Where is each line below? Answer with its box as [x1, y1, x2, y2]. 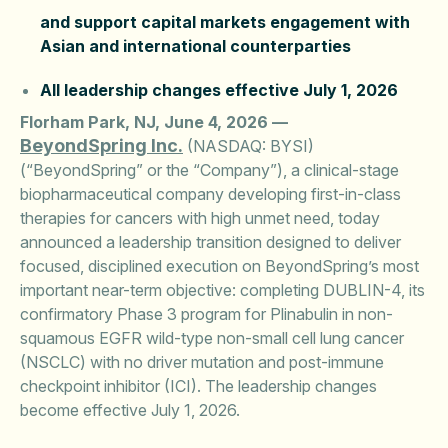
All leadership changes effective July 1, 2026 [40, 80, 398, 100]
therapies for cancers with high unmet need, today [20, 208, 380, 228]
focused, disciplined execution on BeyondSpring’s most [20, 256, 419, 276]
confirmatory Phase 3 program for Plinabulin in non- [20, 304, 393, 324]
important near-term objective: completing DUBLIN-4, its [20, 280, 425, 300]
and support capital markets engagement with [40, 12, 410, 32]
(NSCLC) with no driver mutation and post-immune [20, 352, 384, 372]
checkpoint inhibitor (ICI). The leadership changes [20, 376, 377, 396]
